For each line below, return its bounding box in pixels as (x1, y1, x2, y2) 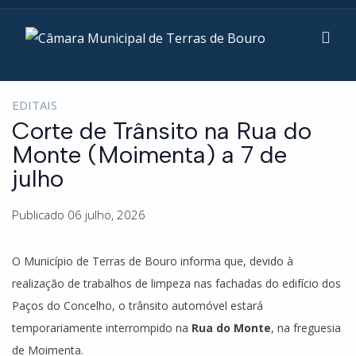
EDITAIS (12, 97, 57, 113)
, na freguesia (271, 320, 341, 335)
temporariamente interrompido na (12, 320, 192, 335)
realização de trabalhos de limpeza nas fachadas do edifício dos (12, 276, 341, 291)
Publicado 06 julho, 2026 (12, 207, 145, 222)
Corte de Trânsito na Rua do (12, 116, 311, 145)
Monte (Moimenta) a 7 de (12, 140, 287, 169)
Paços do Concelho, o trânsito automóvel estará (12, 298, 263, 313)
